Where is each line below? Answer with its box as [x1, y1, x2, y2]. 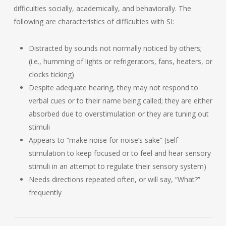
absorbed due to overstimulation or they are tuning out [28, 109, 209, 119]
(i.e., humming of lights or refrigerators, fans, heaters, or [28, 56, 212, 66]
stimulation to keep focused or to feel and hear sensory [28, 148, 211, 158]
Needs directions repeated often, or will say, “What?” [28, 175, 200, 184]
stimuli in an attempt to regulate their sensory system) [28, 161, 206, 171]
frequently [28, 188, 62, 197]
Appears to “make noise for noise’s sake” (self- [28, 135, 181, 145]
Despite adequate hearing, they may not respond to [28, 83, 198, 92]
